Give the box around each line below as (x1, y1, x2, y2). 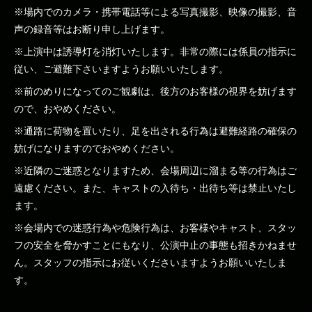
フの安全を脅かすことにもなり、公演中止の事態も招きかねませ (14, 240, 297, 251)
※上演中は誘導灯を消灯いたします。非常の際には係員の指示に (14, 46, 297, 57)
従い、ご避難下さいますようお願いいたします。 (14, 63, 228, 75)
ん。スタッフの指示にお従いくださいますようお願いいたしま (14, 257, 287, 268)
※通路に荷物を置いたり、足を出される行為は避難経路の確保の (14, 125, 297, 136)
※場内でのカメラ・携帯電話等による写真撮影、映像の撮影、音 (14, 6, 297, 17)
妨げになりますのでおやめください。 (14, 143, 180, 154)
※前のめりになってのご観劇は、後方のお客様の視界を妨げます (14, 86, 297, 97)
